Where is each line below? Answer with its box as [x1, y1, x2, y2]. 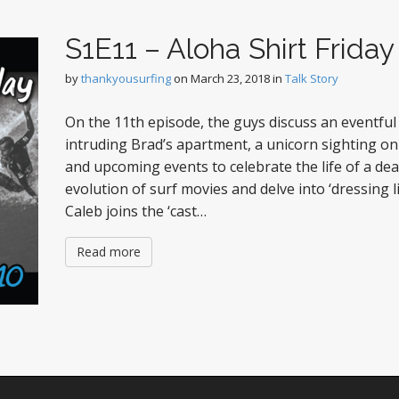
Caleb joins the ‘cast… [65, 201, 207, 221]
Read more [77, 243, 141, 260]
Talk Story [285, 70, 338, 86]
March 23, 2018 [191, 70, 270, 86]
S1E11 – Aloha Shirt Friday [65, 32, 395, 65]
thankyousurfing [81, 70, 171, 86]
